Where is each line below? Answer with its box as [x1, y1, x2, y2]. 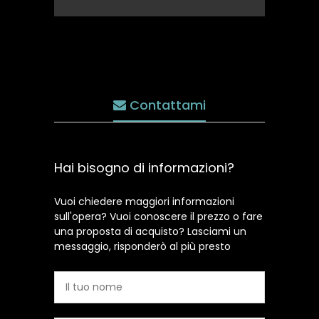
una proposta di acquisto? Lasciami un [54, 224, 246, 239]
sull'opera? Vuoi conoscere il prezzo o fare [54, 209, 263, 224]
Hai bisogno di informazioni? [54, 159, 234, 177]
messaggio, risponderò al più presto [54, 239, 231, 253]
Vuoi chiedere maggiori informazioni [54, 194, 234, 209]
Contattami [126, 96, 206, 114]
